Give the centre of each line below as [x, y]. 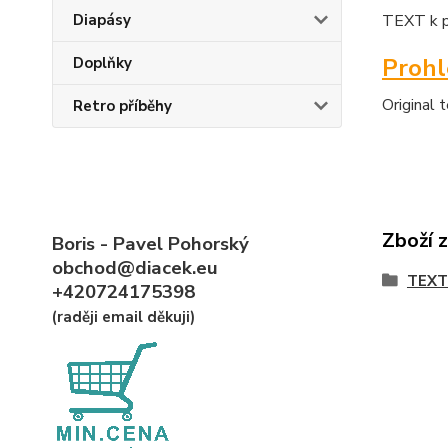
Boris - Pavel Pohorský [150, 244]
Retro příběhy [122, 106]
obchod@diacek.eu [135, 268]
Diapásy [102, 20]
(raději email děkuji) [123, 317]
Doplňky [102, 63]
